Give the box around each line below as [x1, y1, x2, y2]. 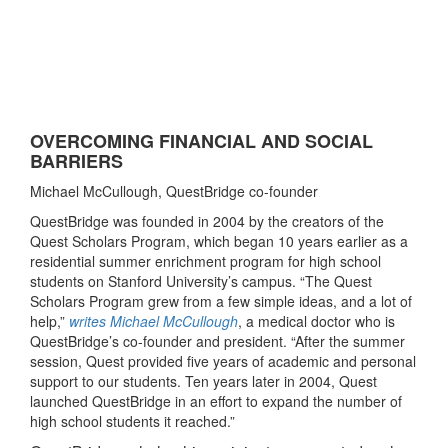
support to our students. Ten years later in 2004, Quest [30, 371, 377, 392]
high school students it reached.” [30, 411, 235, 432]
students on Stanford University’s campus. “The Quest [30, 271, 372, 292]
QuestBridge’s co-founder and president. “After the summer [30, 331, 405, 352]
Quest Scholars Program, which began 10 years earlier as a [30, 231, 408, 252]
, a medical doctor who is [238, 311, 395, 332]
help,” [30, 311, 69, 332]
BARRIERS [30, 148, 123, 175]
